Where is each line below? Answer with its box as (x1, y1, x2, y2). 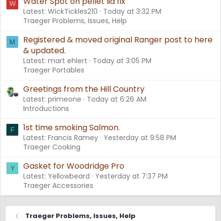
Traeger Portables (23, 65, 84, 75)
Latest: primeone (23, 94, 81, 105)
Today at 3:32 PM (103, 6, 161, 16)
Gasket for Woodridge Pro (23, 160, 124, 172)
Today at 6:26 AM (87, 94, 147, 105)
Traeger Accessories (23, 181, 93, 191)
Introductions (23, 104, 69, 114)
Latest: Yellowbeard (23, 171, 90, 182)
